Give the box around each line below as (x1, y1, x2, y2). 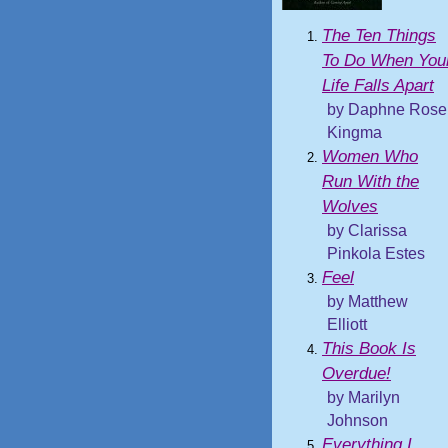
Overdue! (322, 364, 391, 383)
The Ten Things (322, 26, 436, 45)
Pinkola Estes (327, 245, 425, 262)
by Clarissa (327, 222, 407, 239)
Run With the (322, 172, 419, 191)
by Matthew (327, 293, 408, 310)
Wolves (322, 197, 378, 216)
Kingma (327, 124, 382, 141)
